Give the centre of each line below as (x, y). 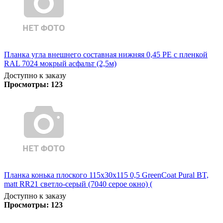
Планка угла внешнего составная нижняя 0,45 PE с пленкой (106, 54)
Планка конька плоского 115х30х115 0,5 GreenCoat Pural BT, (106, 175)
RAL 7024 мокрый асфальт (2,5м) (60, 63)
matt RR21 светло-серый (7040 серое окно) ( (78, 184)
